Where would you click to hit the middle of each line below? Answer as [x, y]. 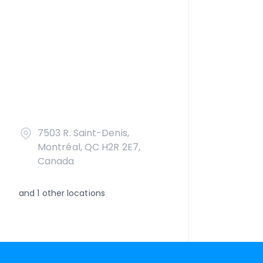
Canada [56, 161]
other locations [72, 193]
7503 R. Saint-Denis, [83, 133]
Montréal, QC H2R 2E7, [89, 147]
